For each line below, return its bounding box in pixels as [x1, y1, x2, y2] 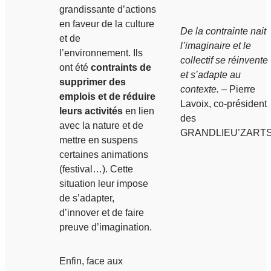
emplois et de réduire [59, 91, 155, 102]
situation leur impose [59, 178, 148, 189]
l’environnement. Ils [59, 47, 143, 58]
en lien [123, 105, 154, 116]
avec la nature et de [59, 120, 143, 131]
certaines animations [59, 149, 148, 160]
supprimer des [59, 76, 126, 87]
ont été [59, 62, 91, 73]
